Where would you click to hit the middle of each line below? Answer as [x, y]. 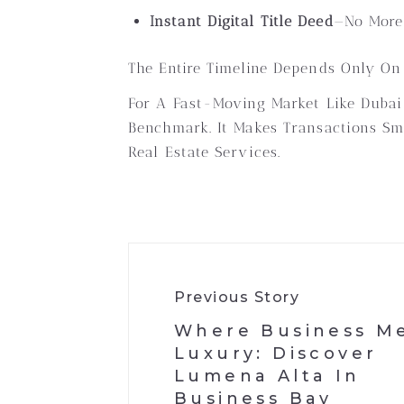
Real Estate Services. [205, 152]
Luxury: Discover [276, 353]
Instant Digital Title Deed [242, 21]
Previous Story [237, 297]
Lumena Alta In [267, 376]
